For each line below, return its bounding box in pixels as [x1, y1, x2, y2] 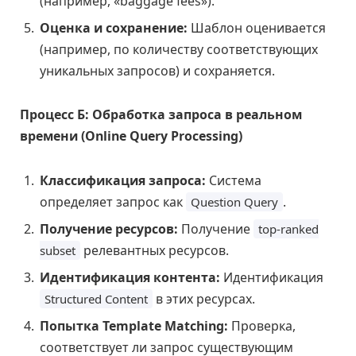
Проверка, [228, 316, 296, 335]
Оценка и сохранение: [40, 18, 188, 37]
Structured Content [44, 290, 148, 307]
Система [206, 171, 261, 189]
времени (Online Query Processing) [20, 127, 242, 145]
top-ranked [258, 220, 319, 237]
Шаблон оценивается [188, 18, 326, 37]
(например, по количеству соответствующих [40, 40, 318, 58]
